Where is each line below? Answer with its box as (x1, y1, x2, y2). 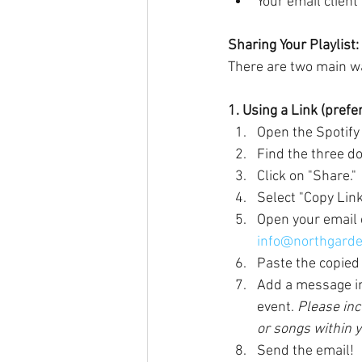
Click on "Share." (257, 168, 356, 185)
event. (257, 299, 297, 316)
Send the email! (257, 343, 354, 360)
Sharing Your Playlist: (228, 37, 359, 54)
